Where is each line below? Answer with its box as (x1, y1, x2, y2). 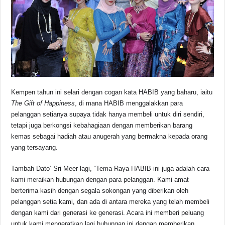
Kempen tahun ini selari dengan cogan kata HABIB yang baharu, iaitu (11, 88, 213, 96)
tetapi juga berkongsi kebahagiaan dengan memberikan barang (11, 121, 193, 129)
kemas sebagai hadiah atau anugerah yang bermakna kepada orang (11, 132, 208, 140)
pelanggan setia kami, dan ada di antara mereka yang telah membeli (11, 197, 210, 205)
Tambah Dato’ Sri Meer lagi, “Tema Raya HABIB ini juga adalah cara (11, 164, 210, 172)
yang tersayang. (11, 143, 58, 151)
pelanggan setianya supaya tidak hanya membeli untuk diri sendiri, (11, 110, 205, 118)
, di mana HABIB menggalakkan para (75, 99, 183, 107)
